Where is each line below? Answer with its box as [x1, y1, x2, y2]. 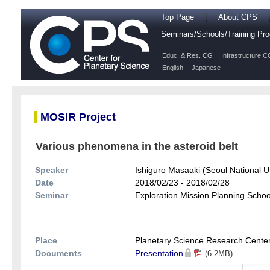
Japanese [192, 64, 221, 71]
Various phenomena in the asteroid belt [36, 140, 238, 153]
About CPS [218, 13, 257, 22]
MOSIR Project [40, 111, 116, 124]
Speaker [35, 165, 68, 175]
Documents [35, 248, 82, 259]
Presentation [135, 248, 183, 259]
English [162, 64, 183, 71]
